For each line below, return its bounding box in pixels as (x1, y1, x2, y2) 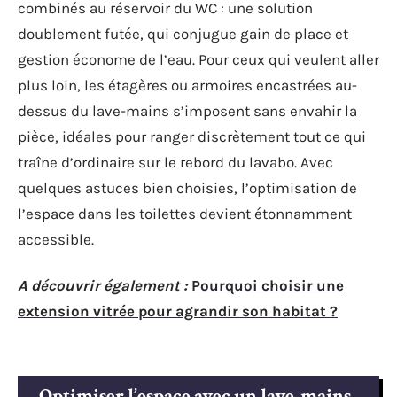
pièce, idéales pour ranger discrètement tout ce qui (18, 128, 366, 145)
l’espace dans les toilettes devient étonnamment (18, 205, 352, 222)
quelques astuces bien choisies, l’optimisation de (18, 179, 357, 197)
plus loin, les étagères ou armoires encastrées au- (18, 76, 357, 94)
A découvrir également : (18, 276, 188, 294)
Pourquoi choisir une (191, 276, 344, 294)
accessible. (18, 230, 94, 248)
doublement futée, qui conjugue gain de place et (18, 25, 348, 43)
